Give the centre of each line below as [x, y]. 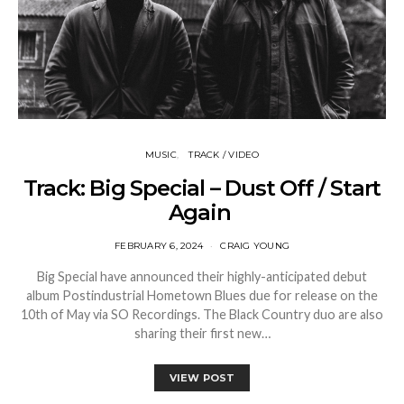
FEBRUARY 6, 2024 [159, 245]
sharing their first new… [202, 333]
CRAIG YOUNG [255, 245]
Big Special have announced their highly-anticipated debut [202, 276]
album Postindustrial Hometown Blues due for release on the [202, 295]
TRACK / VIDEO [224, 154]
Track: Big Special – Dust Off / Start [202, 188]
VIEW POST [202, 377]
